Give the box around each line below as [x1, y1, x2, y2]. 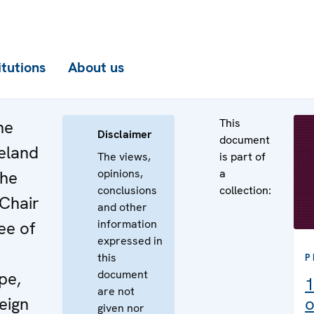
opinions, [97, 166, 143, 181]
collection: [219, 183, 271, 198]
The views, [97, 149, 151, 164]
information [97, 217, 157, 231]
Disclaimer [97, 127, 152, 142]
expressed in [97, 233, 163, 248]
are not [97, 284, 135, 299]
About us [68, 58, 124, 76]
